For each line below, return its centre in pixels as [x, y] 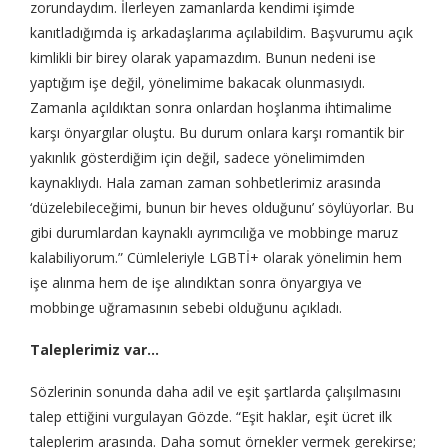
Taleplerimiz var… [94, 350]
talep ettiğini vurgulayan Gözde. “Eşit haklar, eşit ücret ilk [211, 417]
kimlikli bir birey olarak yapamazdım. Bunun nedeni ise [203, 58]
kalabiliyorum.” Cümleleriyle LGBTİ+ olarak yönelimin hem [216, 258]
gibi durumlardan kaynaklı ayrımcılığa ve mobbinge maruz [214, 233]
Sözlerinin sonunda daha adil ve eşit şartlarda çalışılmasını [215, 392]
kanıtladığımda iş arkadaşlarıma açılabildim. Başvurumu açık [221, 33]
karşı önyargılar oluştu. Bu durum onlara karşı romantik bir [217, 133]
